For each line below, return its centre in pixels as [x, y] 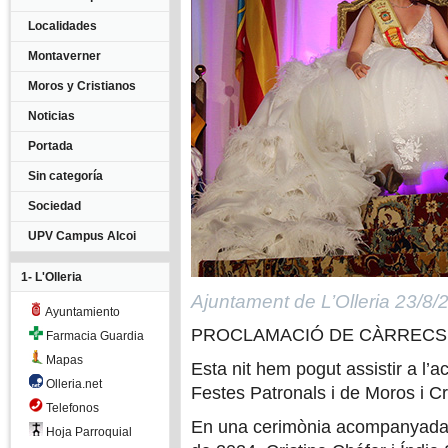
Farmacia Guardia [93, 336]
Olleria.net [72, 384]
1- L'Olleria [51, 277]
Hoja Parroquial [87, 432]
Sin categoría [65, 176]
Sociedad [54, 206]
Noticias [51, 116]
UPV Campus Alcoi [82, 236]
